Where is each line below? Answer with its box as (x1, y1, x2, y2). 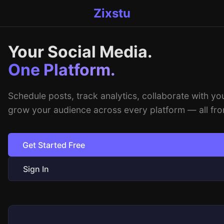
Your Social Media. (8, 42, 152, 61)
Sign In (22, 163, 49, 174)
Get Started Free (22, 139, 85, 150)
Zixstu (93, 6, 130, 20)
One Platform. (8, 60, 115, 79)
